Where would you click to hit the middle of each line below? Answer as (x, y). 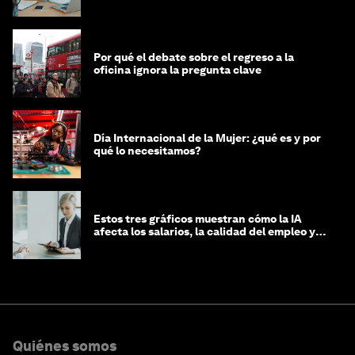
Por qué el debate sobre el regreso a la (194, 57)
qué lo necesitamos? (147, 151)
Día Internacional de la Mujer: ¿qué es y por (207, 138)
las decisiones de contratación (175, 244)
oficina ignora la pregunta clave (177, 70)
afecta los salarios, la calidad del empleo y (204, 232)
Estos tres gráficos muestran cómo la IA (197, 219)
